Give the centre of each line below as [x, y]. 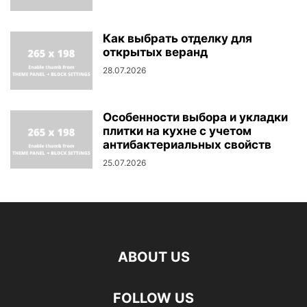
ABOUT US [153, 257]
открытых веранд [155, 52]
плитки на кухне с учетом [177, 131]
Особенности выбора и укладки [195, 117]
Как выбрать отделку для [177, 38]
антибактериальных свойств [187, 144]
